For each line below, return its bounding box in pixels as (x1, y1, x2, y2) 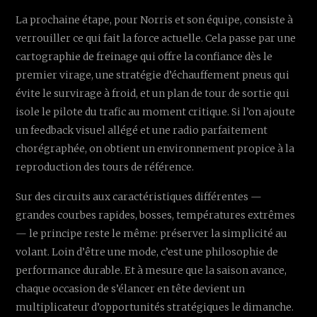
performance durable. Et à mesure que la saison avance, (16, 263, 287, 277)
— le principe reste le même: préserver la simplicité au (16, 226, 288, 240)
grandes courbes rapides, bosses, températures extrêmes (16, 208, 296, 221)
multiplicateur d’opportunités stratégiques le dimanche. (16, 300, 294, 313)
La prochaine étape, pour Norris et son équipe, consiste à (16, 13, 294, 26)
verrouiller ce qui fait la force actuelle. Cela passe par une (16, 31, 296, 45)
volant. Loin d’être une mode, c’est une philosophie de (16, 245, 279, 258)
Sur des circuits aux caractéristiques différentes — (16, 190, 263, 203)
